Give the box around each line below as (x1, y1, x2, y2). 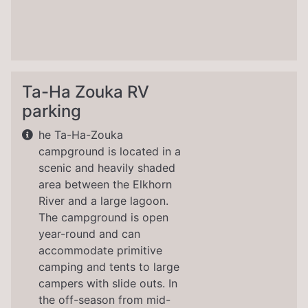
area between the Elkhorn (38, 177, 172, 192)
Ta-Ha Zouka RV (22, 82, 149, 102)
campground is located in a (38, 144, 181, 159)
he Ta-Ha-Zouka (38, 128, 123, 142)
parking (22, 101, 81, 122)
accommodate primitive (38, 243, 162, 258)
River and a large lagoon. (38, 194, 168, 208)
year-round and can (38, 227, 140, 241)
